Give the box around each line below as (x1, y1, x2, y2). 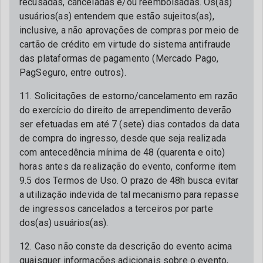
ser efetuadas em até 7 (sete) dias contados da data (19, 119, 240, 130)
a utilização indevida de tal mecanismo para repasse (19, 189, 239, 200)
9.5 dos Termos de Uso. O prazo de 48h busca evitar (19, 175, 239, 186)
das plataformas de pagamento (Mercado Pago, (19, 53, 219, 64)
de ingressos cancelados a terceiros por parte (19, 203, 213, 214)
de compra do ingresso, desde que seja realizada (19, 133, 227, 144)
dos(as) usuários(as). (19, 217, 109, 228)
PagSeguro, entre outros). (19, 67, 126, 78)
